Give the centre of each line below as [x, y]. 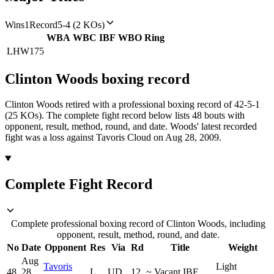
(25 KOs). [24, 116]
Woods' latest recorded [212, 127]
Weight [243, 248]
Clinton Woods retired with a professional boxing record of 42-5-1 [132, 105]
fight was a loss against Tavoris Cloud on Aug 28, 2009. [113, 138]
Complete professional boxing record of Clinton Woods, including [138, 224]
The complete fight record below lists [119, 116]
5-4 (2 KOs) [81, 24]
